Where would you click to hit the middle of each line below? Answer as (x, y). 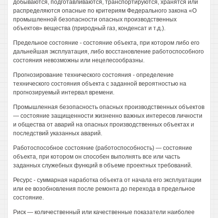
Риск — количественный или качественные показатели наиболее (104, 212)
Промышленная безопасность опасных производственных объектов (109, 107)
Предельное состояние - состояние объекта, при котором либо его (106, 43)
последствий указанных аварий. (58, 133)
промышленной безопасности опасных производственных (95, 19)
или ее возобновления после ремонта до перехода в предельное (104, 189)
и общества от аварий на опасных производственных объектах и (104, 125)
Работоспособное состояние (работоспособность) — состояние (103, 148)
